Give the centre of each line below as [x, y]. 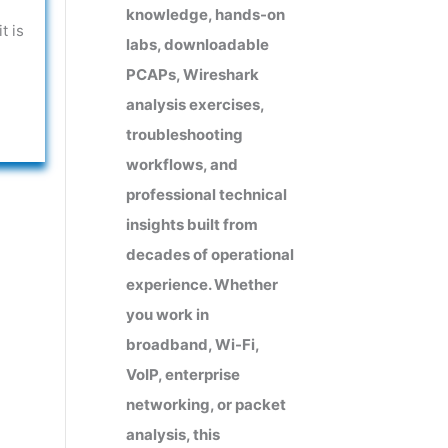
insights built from [192, 224]
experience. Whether [202, 284]
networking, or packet [206, 404]
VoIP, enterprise [183, 374]
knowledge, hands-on [205, 14]
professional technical [206, 194]
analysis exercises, [195, 104]
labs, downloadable [197, 44]
